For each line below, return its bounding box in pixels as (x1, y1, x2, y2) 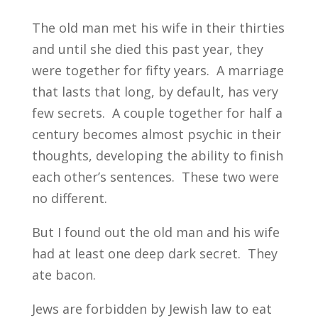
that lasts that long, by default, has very (31, 82, 278, 100)
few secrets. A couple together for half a (31, 104, 283, 121)
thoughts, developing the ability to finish (31, 146, 283, 164)
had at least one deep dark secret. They (31, 244, 278, 262)
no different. (31, 189, 107, 207)
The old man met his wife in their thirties (31, 18, 285, 36)
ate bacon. (31, 265, 96, 283)
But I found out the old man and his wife (31, 223, 280, 241)
